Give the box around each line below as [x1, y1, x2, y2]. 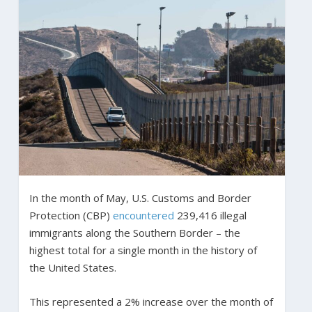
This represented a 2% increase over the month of [29, 294, 273, 309]
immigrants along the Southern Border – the [29, 225, 240, 240]
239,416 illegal [173, 208, 247, 222]
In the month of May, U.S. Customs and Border [29, 190, 251, 205]
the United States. [29, 260, 116, 274]
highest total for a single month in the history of [29, 242, 257, 257]
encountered [112, 208, 174, 222]
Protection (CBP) [29, 208, 113, 222]
